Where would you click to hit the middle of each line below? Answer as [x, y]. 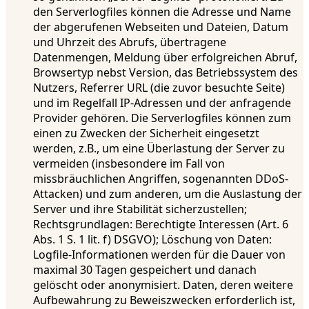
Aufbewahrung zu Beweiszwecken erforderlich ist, [164, 300]
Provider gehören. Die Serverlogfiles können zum [162, 118]
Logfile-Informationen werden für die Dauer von [159, 254]
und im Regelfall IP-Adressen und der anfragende [162, 102]
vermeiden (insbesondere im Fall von [129, 163]
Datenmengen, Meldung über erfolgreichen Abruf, [165, 57]
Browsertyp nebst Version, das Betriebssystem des [166, 72]
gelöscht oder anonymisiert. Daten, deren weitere [163, 285]
